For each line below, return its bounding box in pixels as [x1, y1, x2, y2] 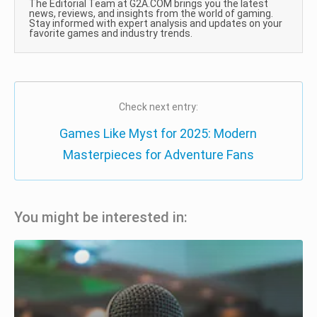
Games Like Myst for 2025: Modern [59, 126, 258, 142]
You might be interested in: [14, 209, 188, 226]
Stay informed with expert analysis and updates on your [29, 18, 282, 30]
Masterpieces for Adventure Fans [62, 147, 254, 163]
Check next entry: [119, 101, 198, 113]
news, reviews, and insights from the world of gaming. [29, 8, 273, 20]
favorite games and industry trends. [29, 28, 192, 40]
